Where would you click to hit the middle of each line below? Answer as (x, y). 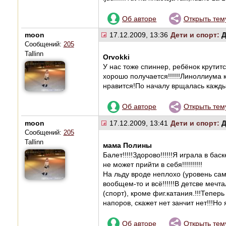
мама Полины (127, 145)
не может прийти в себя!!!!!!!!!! (152, 164)
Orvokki (116, 57)
